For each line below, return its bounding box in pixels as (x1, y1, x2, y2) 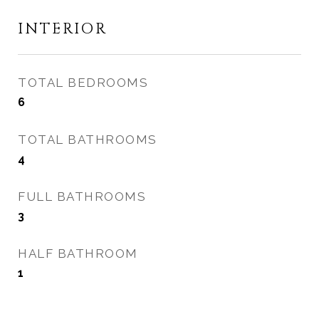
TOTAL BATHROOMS (18, 132, 157, 147)
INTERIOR (18, 19, 108, 39)
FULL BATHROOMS (18, 189, 146, 204)
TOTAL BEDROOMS (18, 75, 148, 90)
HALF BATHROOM (18, 246, 138, 261)
